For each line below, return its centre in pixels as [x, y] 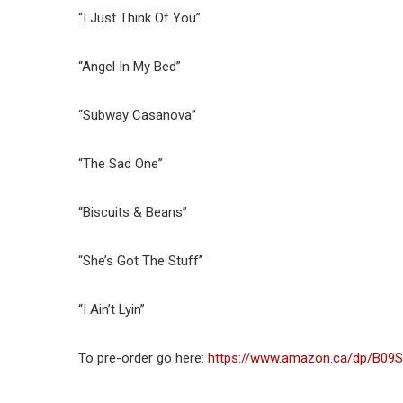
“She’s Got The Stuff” [141, 260]
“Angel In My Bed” [130, 66]
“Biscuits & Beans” [133, 212]
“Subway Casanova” [137, 115]
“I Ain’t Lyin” [112, 309]
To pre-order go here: [143, 358]
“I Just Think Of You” [139, 18]
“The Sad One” [121, 163]
